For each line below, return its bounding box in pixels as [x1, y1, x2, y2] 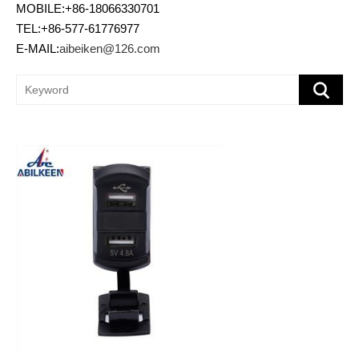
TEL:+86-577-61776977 [16, 22, 139, 35]
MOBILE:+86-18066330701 [16, 2, 159, 15]
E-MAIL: [16, 42, 59, 55]
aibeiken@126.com [59, 42, 160, 55]
